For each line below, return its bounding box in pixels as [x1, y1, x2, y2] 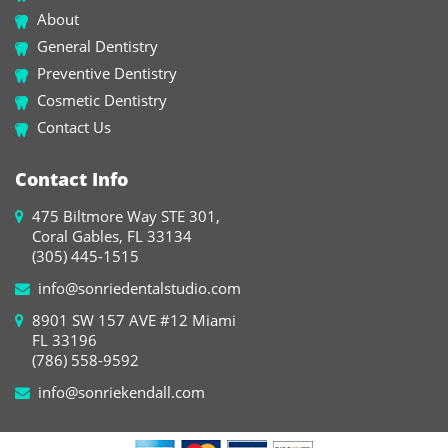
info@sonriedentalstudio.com [38, 278, 241, 299]
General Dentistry [37, 36, 158, 57]
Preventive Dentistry [37, 63, 177, 84]
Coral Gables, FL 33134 [32, 226, 192, 247]
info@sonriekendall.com [38, 382, 205, 403]
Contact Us [37, 117, 111, 138]
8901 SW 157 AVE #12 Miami [32, 310, 236, 331]
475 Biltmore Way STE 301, [32, 206, 220, 227]
